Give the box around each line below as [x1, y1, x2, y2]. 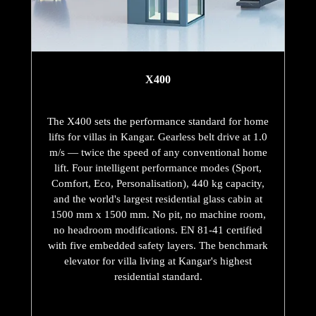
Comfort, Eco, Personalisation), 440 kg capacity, [51, 178, 265, 190]
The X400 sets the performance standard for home [47, 116, 269, 128]
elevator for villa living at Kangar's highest [64, 255, 252, 267]
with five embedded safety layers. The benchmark [48, 240, 268, 252]
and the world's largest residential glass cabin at [54, 193, 262, 205]
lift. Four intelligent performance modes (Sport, [54, 162, 262, 174]
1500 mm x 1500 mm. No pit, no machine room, [50, 209, 266, 221]
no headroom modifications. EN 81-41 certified [54, 224, 262, 236]
